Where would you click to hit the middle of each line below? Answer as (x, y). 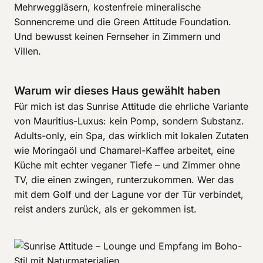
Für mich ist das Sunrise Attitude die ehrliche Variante (131, 106)
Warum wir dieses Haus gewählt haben (117, 91)
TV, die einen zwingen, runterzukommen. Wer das (124, 180)
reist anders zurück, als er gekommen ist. (105, 209)
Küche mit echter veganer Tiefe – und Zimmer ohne (127, 165)
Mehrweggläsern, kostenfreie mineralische (107, 7)
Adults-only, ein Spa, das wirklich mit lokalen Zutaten (131, 136)
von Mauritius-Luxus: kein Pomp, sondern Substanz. (129, 121)
